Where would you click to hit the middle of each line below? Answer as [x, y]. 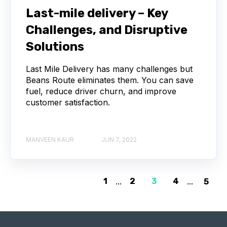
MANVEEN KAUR [50, 139]
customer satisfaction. [68, 103]
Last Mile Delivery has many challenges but [109, 69]
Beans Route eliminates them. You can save [110, 80]
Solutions [55, 47]
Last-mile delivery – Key [97, 13]
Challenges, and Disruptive [107, 30]
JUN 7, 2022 [119, 139]
